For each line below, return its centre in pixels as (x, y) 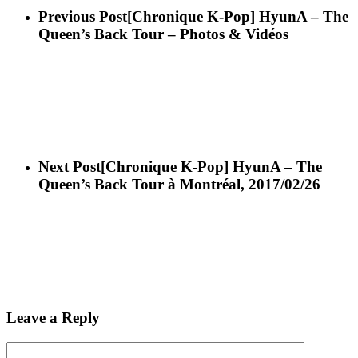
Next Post (70, 167)
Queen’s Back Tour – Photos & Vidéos (163, 34)
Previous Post (83, 17)
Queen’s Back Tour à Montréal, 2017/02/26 (179, 185)
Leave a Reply (53, 317)
